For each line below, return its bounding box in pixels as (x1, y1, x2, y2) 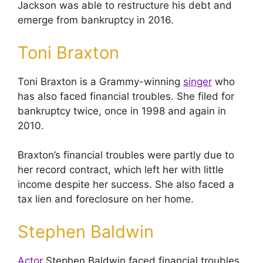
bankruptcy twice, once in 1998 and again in (18, 104, 226, 117)
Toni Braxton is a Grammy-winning (18, 75, 183, 87)
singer (183, 75, 212, 87)
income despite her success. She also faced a (18, 178, 234, 190)
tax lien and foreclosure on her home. (18, 193, 194, 205)
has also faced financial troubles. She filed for (18, 90, 234, 102)
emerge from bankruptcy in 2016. (18, 14, 174, 26)
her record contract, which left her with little (18, 164, 224, 176)
